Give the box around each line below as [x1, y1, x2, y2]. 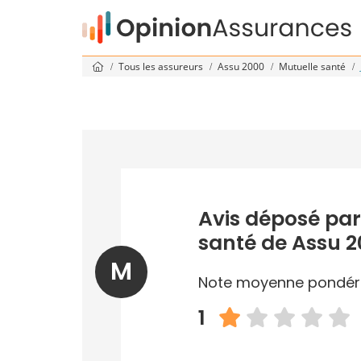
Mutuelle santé [279, 60, 348, 73]
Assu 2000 [218, 60, 267, 73]
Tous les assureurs [118, 60, 205, 73]
